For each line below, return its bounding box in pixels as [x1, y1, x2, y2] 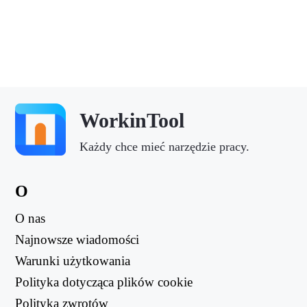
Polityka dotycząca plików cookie [14, 275, 193, 290]
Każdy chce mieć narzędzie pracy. [79, 140, 249, 154]
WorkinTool [79, 109, 184, 132]
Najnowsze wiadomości [14, 232, 139, 247]
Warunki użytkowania [14, 254, 130, 269]
